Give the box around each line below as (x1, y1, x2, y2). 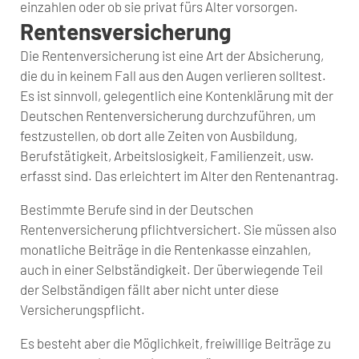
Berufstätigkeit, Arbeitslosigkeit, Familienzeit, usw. (20, 147, 314, 163)
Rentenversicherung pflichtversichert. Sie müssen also (20, 220, 337, 237)
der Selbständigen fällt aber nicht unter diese (20, 280, 279, 297)
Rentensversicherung (20, 17, 232, 45)
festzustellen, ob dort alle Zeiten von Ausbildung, (20, 127, 297, 143)
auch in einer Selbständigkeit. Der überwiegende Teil (20, 260, 323, 277)
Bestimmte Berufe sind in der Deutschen (20, 200, 253, 217)
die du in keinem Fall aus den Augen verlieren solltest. (20, 67, 326, 83)
